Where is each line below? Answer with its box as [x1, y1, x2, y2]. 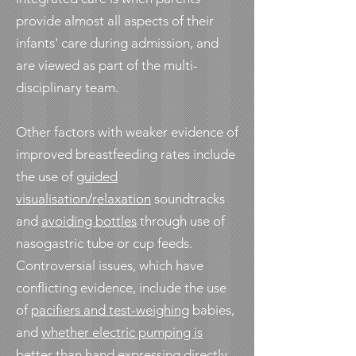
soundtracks [151, 191, 225, 207]
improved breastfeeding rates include [16, 146, 235, 162]
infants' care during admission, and [16, 35, 219, 51]
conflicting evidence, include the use [16, 280, 226, 296]
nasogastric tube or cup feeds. [16, 235, 192, 251]
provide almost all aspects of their [16, 13, 214, 29]
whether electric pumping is [41, 324, 203, 340]
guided [76, 168, 118, 184]
